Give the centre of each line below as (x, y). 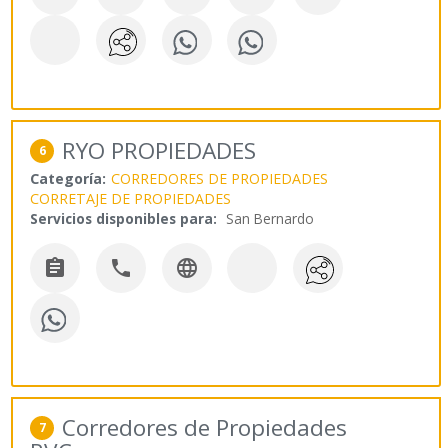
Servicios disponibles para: (124, 218)
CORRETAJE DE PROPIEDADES (131, 198)
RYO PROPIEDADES (159, 150)
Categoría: (68, 178)
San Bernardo (270, 218)
